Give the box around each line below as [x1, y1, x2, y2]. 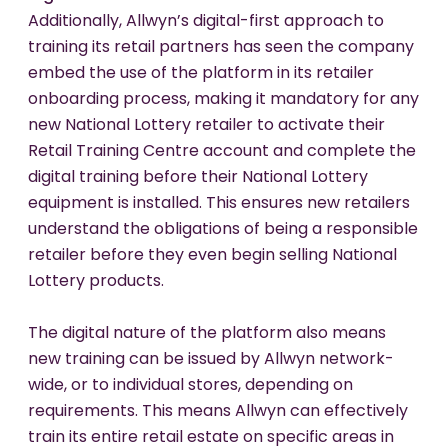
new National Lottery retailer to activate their [28, 118, 385, 135]
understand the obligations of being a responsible [28, 222, 418, 239]
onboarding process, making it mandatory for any [28, 92, 419, 109]
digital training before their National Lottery [28, 170, 368, 187]
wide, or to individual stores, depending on [28, 378, 353, 395]
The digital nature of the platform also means [28, 326, 386, 343]
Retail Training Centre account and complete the [28, 144, 416, 161]
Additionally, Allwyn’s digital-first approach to [28, 14, 384, 31]
